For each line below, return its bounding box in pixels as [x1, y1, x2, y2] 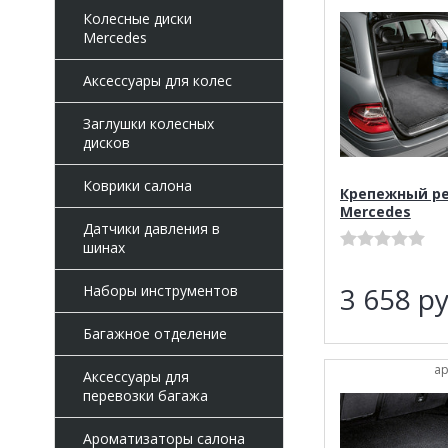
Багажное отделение [82, 324, 227, 343]
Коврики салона [82, 176, 192, 195]
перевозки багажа [82, 386, 208, 405]
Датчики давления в [82, 219, 220, 238]
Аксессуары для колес [82, 71, 232, 90]
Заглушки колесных [82, 114, 214, 133]
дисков [82, 133, 130, 152]
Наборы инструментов [82, 281, 238, 300]
